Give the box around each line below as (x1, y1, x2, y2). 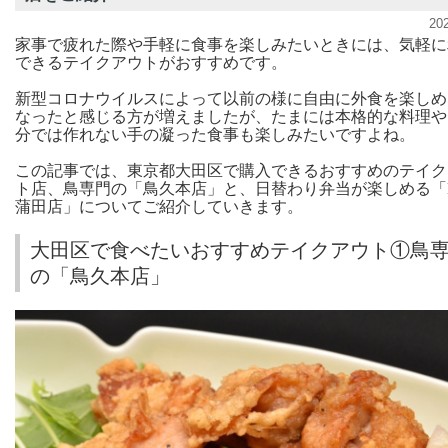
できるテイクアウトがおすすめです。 (15, 54, 287, 71)
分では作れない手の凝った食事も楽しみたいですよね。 (15, 126, 415, 143)
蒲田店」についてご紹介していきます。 (15, 198, 303, 215)
